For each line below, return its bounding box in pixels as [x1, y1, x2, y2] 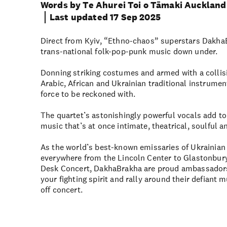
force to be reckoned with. [41, 89, 136, 99]
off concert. [41, 184, 83, 195]
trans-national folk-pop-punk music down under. [41, 46, 218, 56]
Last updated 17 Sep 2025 [50, 12, 161, 23]
